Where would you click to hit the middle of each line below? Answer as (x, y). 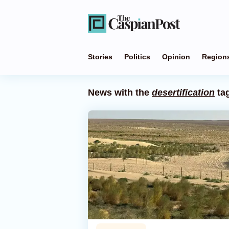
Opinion (176, 57)
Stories (100, 57)
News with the (120, 93)
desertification (183, 93)
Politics (137, 57)
